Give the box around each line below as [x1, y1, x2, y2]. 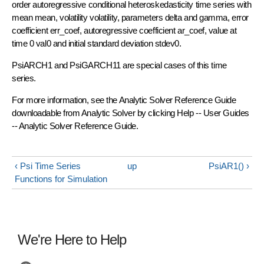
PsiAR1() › [209, 160, 249, 171]
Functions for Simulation [15, 173, 107, 184]
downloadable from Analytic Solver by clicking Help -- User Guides [12, 107, 249, 118]
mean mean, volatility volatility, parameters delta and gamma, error [12, 12, 249, 22]
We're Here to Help [18, 231, 126, 247]
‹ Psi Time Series [15, 160, 81, 171]
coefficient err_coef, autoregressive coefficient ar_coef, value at [12, 25, 237, 35]
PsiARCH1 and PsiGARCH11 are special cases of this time [12, 60, 227, 70]
